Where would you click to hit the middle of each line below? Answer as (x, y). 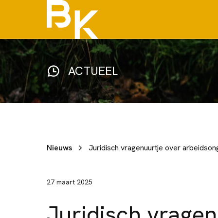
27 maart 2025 (70, 182)
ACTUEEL (93, 71)
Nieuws (59, 148)
